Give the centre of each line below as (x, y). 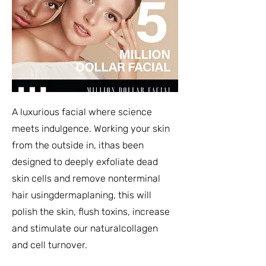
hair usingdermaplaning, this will (82, 195)
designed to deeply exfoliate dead (85, 162)
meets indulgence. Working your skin (91, 129)
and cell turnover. (50, 245)
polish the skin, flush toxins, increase (91, 212)
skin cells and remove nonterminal (86, 178)
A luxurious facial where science (82, 112)
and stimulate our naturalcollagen (85, 228)
